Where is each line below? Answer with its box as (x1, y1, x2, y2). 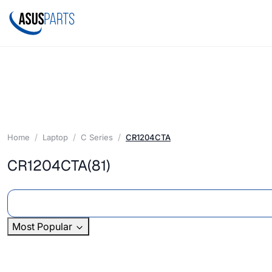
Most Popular (12, 220, 75, 233)
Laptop (42, 132, 68, 142)
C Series (81, 132, 113, 142)
